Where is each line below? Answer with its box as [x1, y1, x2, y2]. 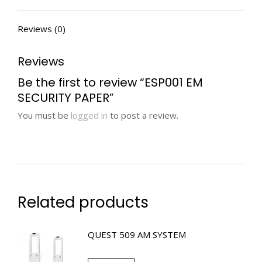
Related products [18, 192, 149, 213]
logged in [71, 109, 108, 121]
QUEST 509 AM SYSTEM [88, 229, 186, 240]
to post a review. [108, 109, 178, 121]
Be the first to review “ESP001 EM [18, 74, 203, 91]
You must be [18, 109, 71, 121]
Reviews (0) [18, 23, 65, 35]
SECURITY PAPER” [18, 89, 114, 106]
